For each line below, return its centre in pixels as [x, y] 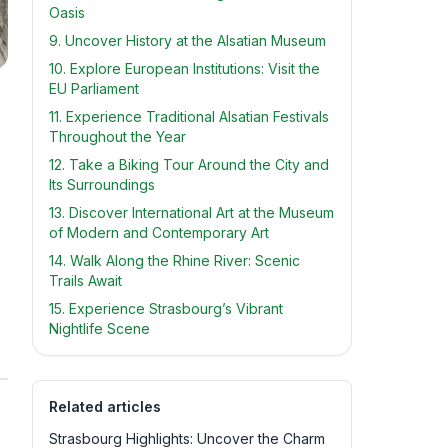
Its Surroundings [102, 184]
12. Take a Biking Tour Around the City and [189, 164]
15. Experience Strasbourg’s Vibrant [166, 308]
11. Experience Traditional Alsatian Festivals [189, 116]
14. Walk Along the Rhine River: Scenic [174, 260]
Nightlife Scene [99, 328]
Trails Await [85, 280]
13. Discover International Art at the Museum [191, 212]
